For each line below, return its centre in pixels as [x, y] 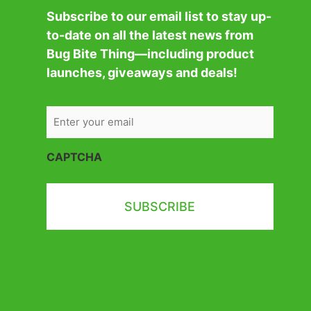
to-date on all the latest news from [150, 35]
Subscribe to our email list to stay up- [159, 17]
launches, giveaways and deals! [142, 73]
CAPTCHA [74, 157]
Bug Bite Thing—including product [150, 54]
